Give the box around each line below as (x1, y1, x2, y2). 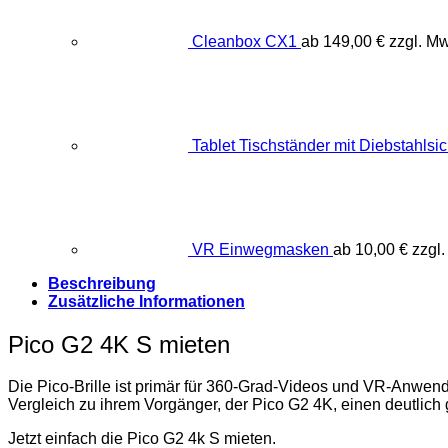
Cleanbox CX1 (192, 33, 297, 51)
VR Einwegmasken (192, 241, 329, 259)
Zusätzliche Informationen (48, 292, 245, 310)
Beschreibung (48, 274, 156, 292)
